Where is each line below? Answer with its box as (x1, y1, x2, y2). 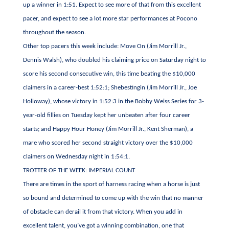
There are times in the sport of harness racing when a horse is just (22, 181, 200, 188)
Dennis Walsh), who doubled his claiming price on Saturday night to (22, 57, 206, 63)
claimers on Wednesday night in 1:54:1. (22, 153, 130, 160)
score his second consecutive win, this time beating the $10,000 (22, 71, 195, 77)
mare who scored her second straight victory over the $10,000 (22, 140, 193, 146)
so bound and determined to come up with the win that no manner (22, 195, 203, 201)
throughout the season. (22, 29, 86, 36)
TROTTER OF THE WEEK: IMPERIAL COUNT (22, 167, 135, 174)
